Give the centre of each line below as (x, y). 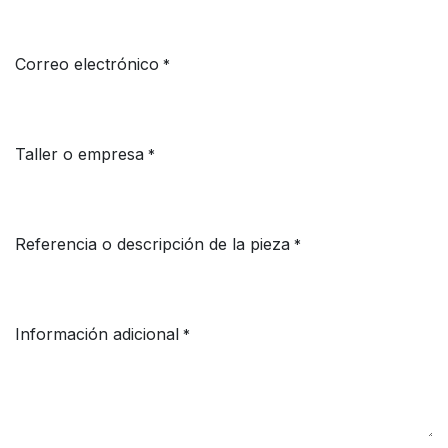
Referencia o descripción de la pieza (152, 243)
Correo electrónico (87, 63)
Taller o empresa (79, 153)
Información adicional (97, 333)
